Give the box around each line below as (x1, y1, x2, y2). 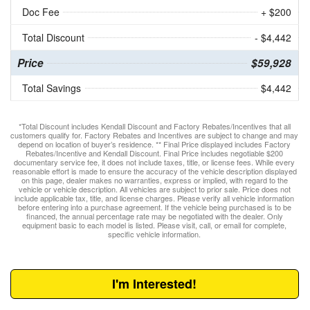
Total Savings (21, 81, 81, 95)
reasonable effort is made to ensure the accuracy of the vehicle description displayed (12, 165, 297, 177)
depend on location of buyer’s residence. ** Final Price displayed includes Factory (18, 138, 291, 150)
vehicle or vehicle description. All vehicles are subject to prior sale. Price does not (18, 183, 291, 195)
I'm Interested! (112, 275, 197, 293)
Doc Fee (21, 5, 60, 19)
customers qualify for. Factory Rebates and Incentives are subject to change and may (10, 129, 299, 141)
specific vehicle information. (108, 228, 201, 240)
